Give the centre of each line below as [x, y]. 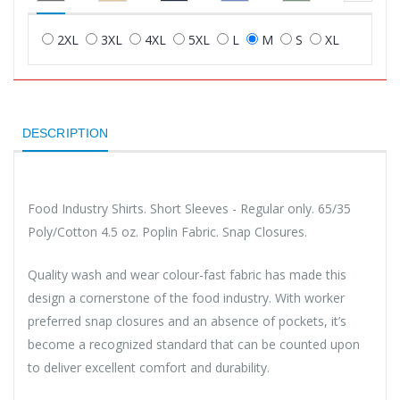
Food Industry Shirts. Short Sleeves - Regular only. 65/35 [189, 208]
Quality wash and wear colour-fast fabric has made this [187, 274]
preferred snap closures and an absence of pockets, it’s [187, 321]
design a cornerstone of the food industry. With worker [186, 297]
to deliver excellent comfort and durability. [149, 367]
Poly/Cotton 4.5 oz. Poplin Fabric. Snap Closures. [167, 231]
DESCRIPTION [66, 133]
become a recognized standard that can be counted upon [194, 344]
